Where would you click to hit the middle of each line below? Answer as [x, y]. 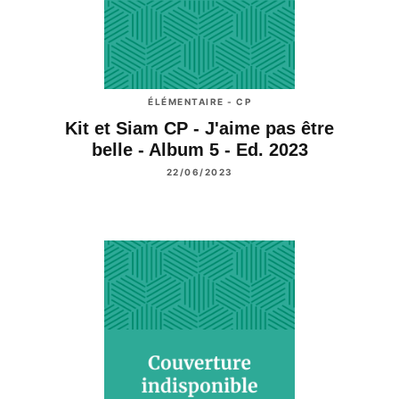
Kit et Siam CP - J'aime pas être [199, 128]
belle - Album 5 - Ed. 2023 [199, 149]
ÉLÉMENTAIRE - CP [199, 101]
